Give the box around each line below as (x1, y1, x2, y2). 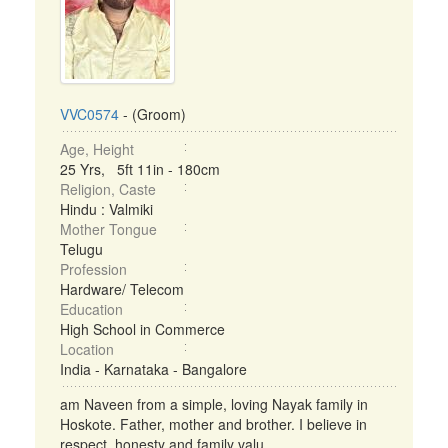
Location (60, 339, 114, 359)
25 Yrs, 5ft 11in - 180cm (60, 159, 220, 179)
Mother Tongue (60, 219, 157, 239)
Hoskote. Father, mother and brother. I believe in (60, 414, 367, 434)
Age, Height (60, 139, 134, 159)
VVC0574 (60, 104, 119, 124)
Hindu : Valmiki (60, 199, 153, 219)
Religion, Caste (60, 179, 156, 199)
